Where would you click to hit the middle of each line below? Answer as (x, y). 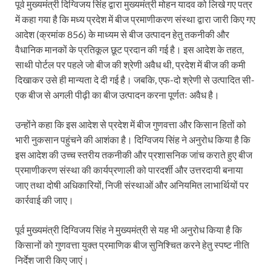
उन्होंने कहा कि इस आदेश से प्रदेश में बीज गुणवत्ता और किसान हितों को (131, 125)
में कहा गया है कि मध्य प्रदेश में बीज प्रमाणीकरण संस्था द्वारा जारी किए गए (135, 19)
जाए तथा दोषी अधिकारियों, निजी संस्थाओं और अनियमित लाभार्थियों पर (132, 185)
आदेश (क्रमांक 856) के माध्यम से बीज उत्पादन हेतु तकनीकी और (122, 34)
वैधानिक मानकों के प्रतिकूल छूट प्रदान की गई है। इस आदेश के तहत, (129, 50)
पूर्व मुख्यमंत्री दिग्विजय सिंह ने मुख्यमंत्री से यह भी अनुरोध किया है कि (129, 230)
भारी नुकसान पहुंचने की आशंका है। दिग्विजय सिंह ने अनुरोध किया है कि (133, 140)
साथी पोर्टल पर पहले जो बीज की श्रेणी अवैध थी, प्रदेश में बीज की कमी (130, 65)
